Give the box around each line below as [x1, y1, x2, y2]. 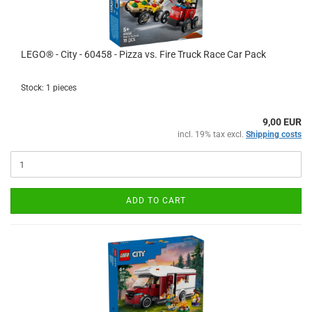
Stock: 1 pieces [21, 83, 77, 93]
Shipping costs [246, 130, 302, 139]
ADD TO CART [126, 196, 186, 205]
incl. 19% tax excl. [178, 130, 246, 139]
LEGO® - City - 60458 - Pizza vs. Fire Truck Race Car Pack [21, 49, 266, 60]
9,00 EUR [263, 116, 302, 127]
